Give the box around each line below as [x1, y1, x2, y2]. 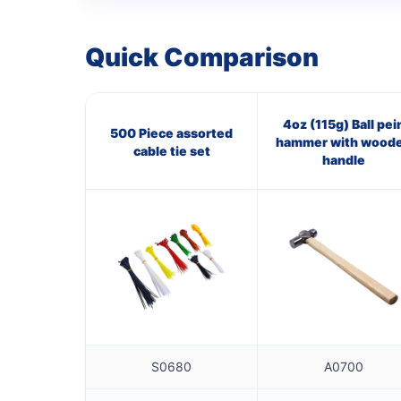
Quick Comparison [85, 41, 319, 73]
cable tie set [132, 142, 210, 158]
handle [321, 151, 365, 167]
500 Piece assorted [110, 124, 233, 141]
